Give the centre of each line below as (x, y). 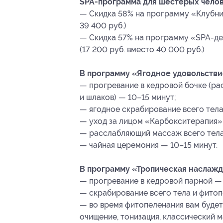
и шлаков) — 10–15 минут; (128, 98)
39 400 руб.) (103, 26)
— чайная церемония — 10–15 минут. (149, 145)
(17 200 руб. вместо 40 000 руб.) (142, 50)
